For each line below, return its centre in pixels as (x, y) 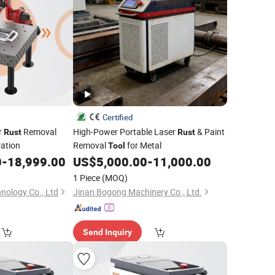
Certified (117, 117)
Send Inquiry (107, 232)
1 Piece (86, 178)
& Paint (210, 132)
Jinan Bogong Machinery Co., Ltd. (137, 192)
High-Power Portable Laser (125, 132)
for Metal (143, 145)
